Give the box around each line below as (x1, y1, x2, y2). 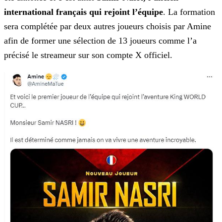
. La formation (163, 7, 215, 17)
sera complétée (4, 21, 57, 32)
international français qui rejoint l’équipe (4, 7, 163, 17)
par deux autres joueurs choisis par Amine (57, 21, 211, 32)
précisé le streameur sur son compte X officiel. (4, 50, 172, 60)
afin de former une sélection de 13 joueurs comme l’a (4, 36, 197, 46)
